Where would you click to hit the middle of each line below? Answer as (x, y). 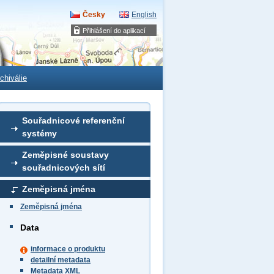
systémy (39, 133)
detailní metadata (61, 260)
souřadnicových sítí (64, 168)
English (144, 15)
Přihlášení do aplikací (114, 31)
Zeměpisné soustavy (65, 155)
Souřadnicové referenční (73, 120)
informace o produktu (68, 249)
